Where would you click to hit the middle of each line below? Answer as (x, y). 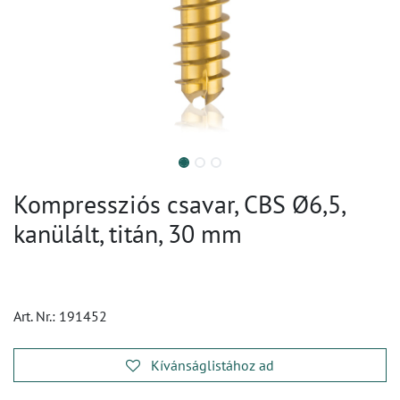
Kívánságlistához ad (212, 365)
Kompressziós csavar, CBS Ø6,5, (179, 204)
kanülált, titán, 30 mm (128, 233)
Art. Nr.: (36, 316)
